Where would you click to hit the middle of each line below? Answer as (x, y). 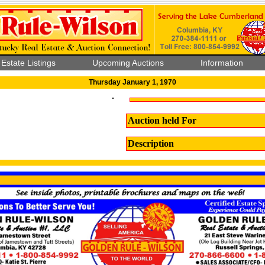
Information (222, 63)
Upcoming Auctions (128, 63)
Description (151, 143)
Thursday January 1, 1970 (132, 82)
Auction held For (162, 120)
